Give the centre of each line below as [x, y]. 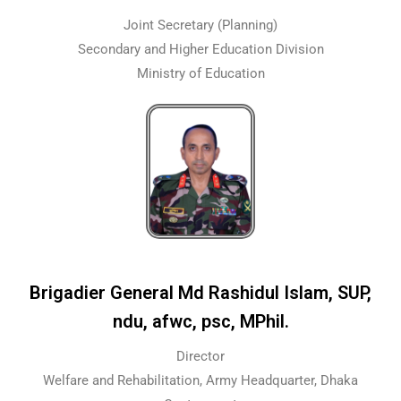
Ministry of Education [200, 74]
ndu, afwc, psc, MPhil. [200, 321]
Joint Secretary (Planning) [200, 26]
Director [200, 356]
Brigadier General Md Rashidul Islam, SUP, [200, 292]
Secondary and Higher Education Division [200, 50]
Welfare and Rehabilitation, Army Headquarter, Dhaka [200, 380]
